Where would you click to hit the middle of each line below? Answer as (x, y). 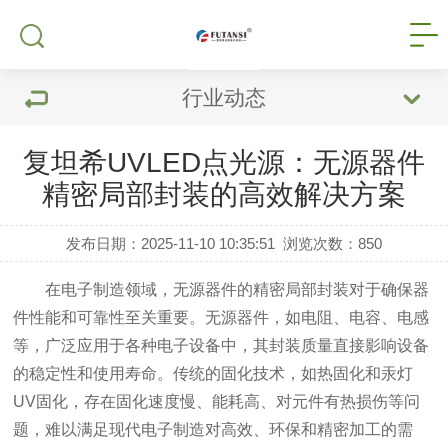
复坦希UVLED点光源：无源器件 (224, 162)
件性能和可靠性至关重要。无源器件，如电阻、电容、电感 (221, 317)
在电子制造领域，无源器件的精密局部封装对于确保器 (221, 289)
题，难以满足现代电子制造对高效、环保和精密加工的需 (213, 429)
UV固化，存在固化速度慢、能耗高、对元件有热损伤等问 (217, 401)
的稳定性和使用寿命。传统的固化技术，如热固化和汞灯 (213, 373)
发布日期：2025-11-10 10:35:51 (170, 243)
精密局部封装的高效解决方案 (224, 194)
